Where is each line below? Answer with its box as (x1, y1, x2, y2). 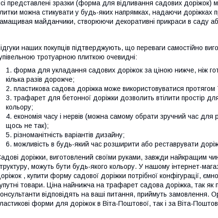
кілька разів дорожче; (6, 75, 74, 83)
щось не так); (6, 122, 49, 129)
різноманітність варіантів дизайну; (14, 131, 125, 139)
